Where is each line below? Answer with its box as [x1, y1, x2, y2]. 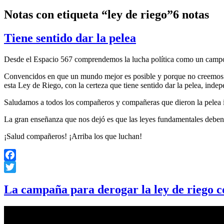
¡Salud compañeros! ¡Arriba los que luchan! [4, 131, 142, 140]
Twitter [4, 174, 26, 183]
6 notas [173, 7, 209, 21]
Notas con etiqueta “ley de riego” [4, 7, 173, 21]
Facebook [4, 162, 35, 171]
